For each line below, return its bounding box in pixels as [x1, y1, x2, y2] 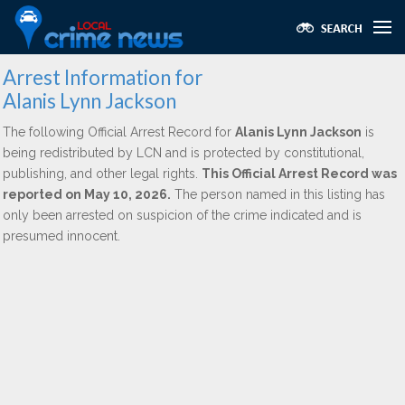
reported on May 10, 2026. [3, 187, 171, 202]
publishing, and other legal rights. [3, 166, 202, 181]
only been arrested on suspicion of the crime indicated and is [3, 208, 362, 222]
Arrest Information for [3, 65, 202, 89]
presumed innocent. [3, 229, 120, 243]
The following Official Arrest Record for [3, 125, 235, 139]
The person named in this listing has [171, 187, 385, 202]
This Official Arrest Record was [202, 166, 397, 181]
